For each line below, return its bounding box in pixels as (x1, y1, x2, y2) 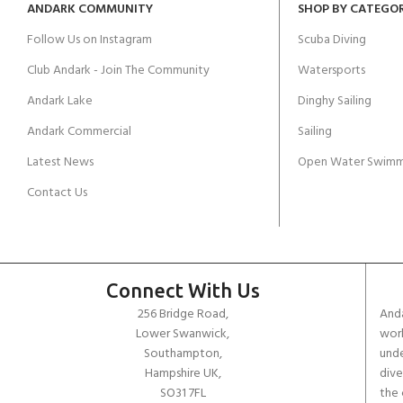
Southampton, (143, 344, 222, 365)
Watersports (297, 60, 365, 82)
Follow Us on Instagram (27, 30, 152, 51)
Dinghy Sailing (297, 91, 372, 112)
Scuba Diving (297, 30, 366, 51)
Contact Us (27, 183, 87, 204)
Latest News (27, 152, 94, 174)
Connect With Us (105, 279, 260, 302)
